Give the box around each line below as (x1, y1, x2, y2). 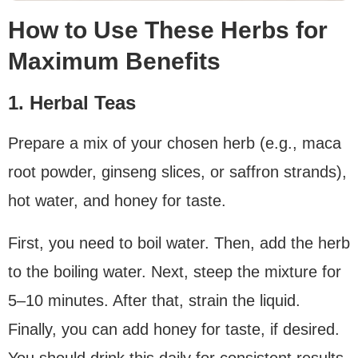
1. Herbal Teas (8, 91, 136, 113)
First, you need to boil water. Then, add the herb (8, 233, 350, 252)
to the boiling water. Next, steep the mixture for (8, 262, 341, 280)
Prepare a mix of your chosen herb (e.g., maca (8, 133, 341, 152)
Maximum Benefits (8, 47, 221, 74)
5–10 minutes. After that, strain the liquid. (8, 291, 300, 309)
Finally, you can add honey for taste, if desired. (8, 320, 340, 338)
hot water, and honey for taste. (8, 191, 226, 209)
